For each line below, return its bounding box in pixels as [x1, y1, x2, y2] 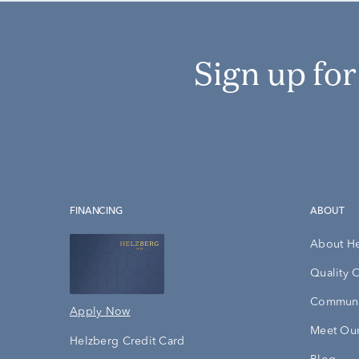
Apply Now [70, 306, 131, 318]
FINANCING [75, 207, 123, 217]
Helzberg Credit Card [70, 336, 185, 348]
